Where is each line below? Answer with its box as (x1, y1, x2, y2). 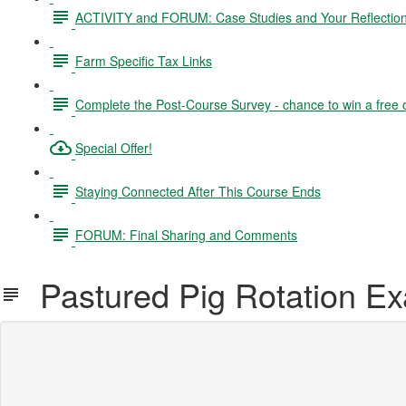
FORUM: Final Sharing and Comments (75, 225, 297, 244)
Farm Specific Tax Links (75, 51, 212, 70)
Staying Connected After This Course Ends (75, 181, 321, 200)
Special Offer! (75, 138, 152, 157)
